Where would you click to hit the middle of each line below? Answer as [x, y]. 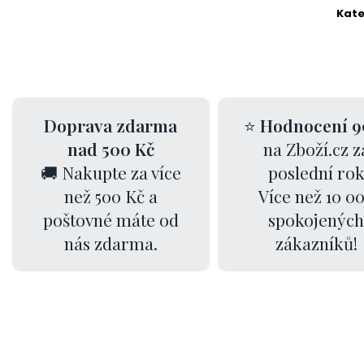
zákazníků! [316, 243]
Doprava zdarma [111, 126]
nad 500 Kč [110, 149]
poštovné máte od [110, 220]
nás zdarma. [110, 243]
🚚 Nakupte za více [110, 173]
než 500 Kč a [110, 196]
